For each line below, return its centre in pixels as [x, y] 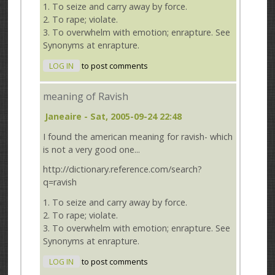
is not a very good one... [92, 149]
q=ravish [60, 182]
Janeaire [64, 116]
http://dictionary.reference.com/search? [123, 169]
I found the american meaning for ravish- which [138, 136]
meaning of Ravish [86, 97]
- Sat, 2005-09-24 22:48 [132, 116]
